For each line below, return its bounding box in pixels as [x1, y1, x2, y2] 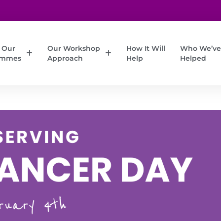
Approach [47, 54, 83, 63]
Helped [180, 54, 206, 63]
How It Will [126, 44, 165, 53]
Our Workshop [47, 44, 100, 53]
